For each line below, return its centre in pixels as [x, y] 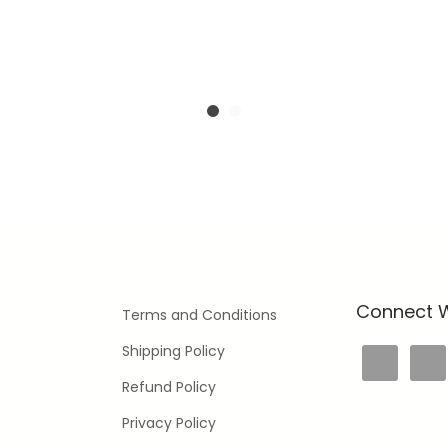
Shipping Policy [173, 351]
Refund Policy [169, 387]
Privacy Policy [169, 423]
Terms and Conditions [199, 315]
